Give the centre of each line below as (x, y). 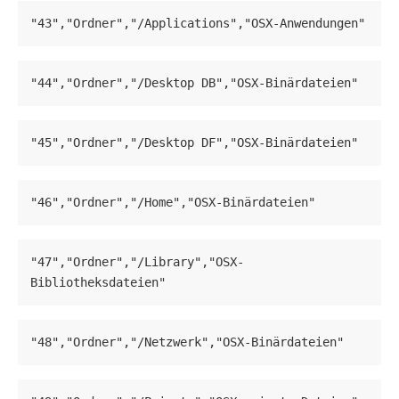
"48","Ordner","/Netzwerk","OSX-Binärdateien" (187, 342)
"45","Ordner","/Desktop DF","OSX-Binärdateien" (194, 143)
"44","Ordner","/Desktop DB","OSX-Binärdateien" (194, 83)
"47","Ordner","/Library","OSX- (137, 262)
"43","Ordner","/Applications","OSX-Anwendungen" (198, 24)
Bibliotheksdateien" (98, 283)
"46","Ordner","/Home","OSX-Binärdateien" (173, 203)
